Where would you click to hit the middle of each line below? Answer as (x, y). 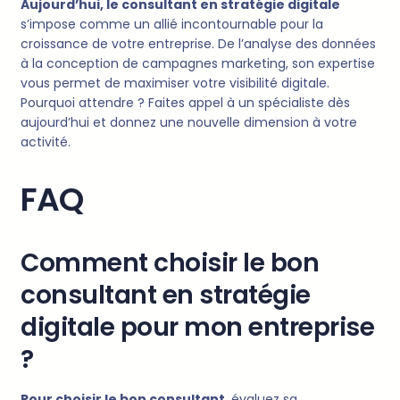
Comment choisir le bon (170, 263)
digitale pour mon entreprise (197, 328)
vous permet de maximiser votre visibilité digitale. (175, 83)
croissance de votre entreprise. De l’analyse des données (198, 44)
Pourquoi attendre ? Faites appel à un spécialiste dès (185, 103)
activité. (46, 142)
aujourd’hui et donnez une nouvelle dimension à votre (189, 123)
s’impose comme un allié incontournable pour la (172, 25)
